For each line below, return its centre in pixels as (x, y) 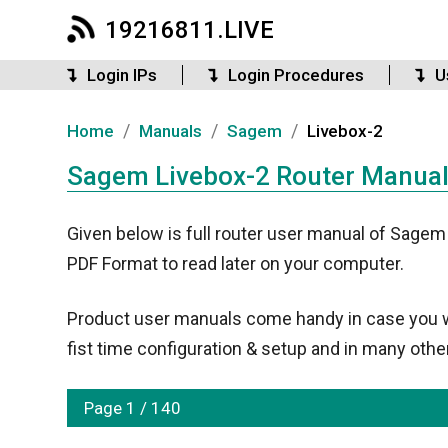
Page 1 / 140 (132, 408)
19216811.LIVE (189, 30)
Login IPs (122, 75)
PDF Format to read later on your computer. (235, 263)
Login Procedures (296, 75)
